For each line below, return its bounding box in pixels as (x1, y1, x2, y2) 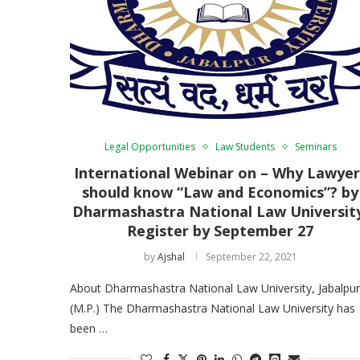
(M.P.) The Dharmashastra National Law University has (70, 300, 355, 316)
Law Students (215, 139, 275, 153)
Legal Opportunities (104, 139, 195, 153)
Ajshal (157, 249, 185, 264)
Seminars (294, 139, 337, 153)
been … (70, 320, 108, 336)
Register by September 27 (127, 220, 314, 240)
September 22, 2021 (205, 249, 297, 264)
